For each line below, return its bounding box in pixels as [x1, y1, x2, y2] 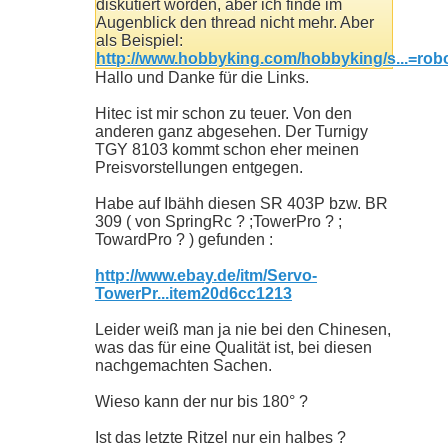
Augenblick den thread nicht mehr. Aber [96, 14, 374, 32]
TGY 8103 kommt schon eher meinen [95, 141, 359, 159]
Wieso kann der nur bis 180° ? [95, 393, 308, 411]
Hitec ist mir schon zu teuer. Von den [95, 105, 352, 123]
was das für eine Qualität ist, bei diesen [95, 339, 372, 357]
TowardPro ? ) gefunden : [95, 231, 273, 249]
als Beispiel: [96, 32, 183, 50]
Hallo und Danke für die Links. [95, 69, 309, 87]
